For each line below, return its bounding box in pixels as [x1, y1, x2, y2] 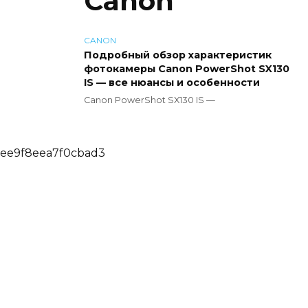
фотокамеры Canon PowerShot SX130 [84, 63, 289, 75]
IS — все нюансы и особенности [84, 76, 260, 89]
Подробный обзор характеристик [84, 49, 272, 61]
